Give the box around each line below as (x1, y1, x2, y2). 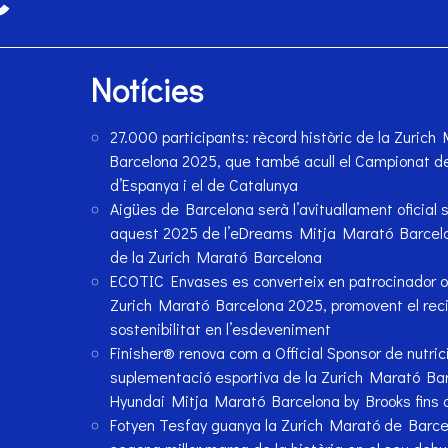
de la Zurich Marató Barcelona (109, 246, 322, 268)
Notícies (89, 69, 203, 111)
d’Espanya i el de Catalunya (109, 174, 298, 196)
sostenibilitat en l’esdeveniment (109, 318, 331, 340)
